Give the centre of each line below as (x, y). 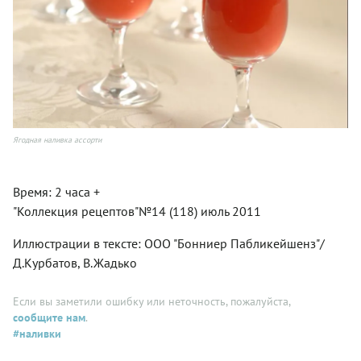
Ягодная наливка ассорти (57, 140)
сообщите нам (49, 318)
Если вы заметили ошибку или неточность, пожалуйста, (151, 302)
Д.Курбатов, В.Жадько (75, 263)
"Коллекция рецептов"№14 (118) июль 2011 (137, 212)
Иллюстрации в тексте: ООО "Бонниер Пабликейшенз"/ (169, 244)
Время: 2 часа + (56, 192)
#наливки (37, 334)
